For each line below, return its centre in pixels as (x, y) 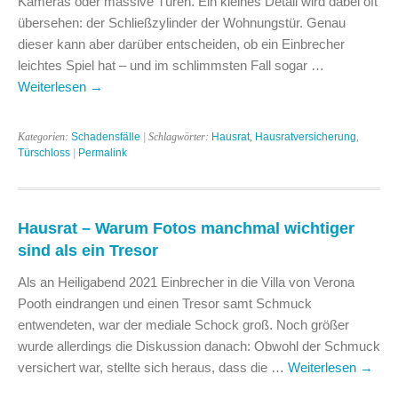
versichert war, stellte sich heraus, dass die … (153, 367)
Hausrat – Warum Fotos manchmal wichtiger (186, 227)
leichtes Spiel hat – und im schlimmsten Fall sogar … (171, 65)
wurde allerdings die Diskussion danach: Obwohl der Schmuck (199, 346)
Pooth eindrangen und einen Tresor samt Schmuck (165, 303)
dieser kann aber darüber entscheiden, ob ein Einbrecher (181, 44)
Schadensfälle (106, 136)
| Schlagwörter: (176, 136)
